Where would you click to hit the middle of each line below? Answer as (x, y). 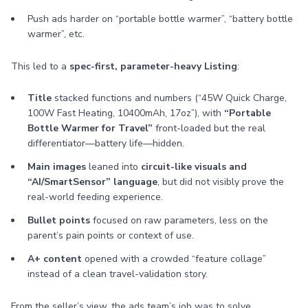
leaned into (113, 167)
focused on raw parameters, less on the (179, 220)
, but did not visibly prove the (221, 182)
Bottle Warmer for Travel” (90, 128)
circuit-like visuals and (194, 167)
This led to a (40, 66)
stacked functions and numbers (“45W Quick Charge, (169, 98)
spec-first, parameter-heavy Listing (153, 66)
